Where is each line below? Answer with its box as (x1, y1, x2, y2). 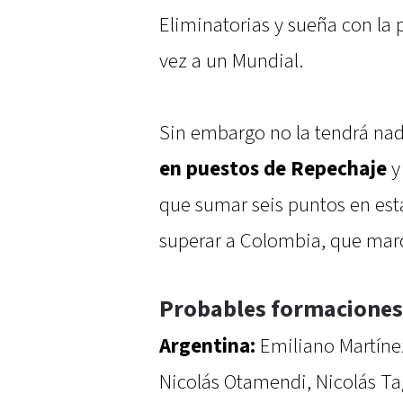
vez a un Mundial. (159, 48, 303, 76)
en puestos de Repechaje (159, 156, 387, 184)
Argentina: (159, 333, 255, 361)
